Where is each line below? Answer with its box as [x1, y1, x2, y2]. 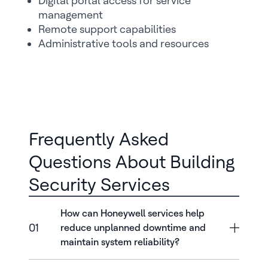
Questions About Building [29, 151, 235, 172]
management [38, 8, 103, 21]
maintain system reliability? [60, 236, 179, 248]
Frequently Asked [29, 128, 169, 150]
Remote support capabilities [38, 23, 176, 35]
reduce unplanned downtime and [60, 222, 206, 233]
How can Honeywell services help [60, 208, 205, 219]
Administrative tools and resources [38, 37, 209, 50]
